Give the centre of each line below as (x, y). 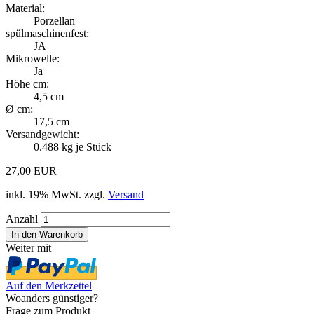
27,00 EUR (31, 170)
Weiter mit (28, 247)
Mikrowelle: (33, 58)
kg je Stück (85, 146)
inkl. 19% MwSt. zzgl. (57, 194)
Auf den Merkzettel (49, 285)
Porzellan (54, 20)
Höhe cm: (27, 83)
